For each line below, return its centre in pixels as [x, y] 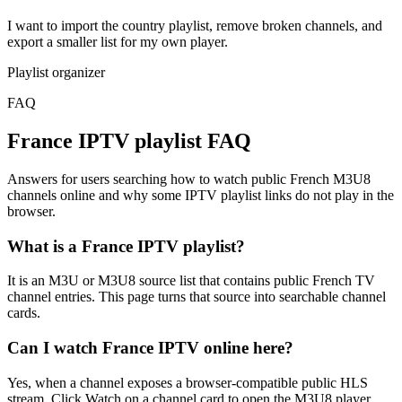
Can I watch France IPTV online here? [150, 348]
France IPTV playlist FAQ [129, 141]
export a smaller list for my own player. [118, 42]
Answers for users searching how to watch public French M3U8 [189, 179]
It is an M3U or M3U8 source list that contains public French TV [191, 281]
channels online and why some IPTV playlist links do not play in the [201, 195]
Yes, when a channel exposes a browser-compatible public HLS [188, 382]
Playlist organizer [56, 73]
